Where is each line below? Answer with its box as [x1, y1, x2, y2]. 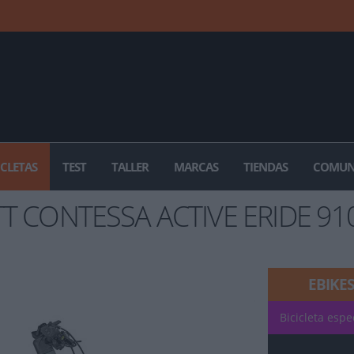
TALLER [111, 159, 149, 175]
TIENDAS [243, 159, 288, 175]
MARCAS [174, 159, 218, 175]
